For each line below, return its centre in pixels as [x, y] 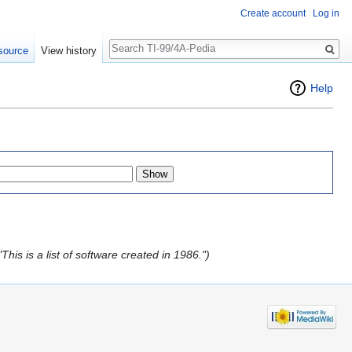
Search [135, 40]
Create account [273, 14]
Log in [326, 14]
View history [68, 51]
